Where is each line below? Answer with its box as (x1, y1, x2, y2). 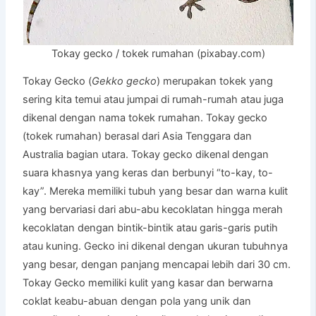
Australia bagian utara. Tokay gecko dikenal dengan (23, 148, 269, 162)
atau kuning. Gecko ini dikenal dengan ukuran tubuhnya (23, 240, 288, 253)
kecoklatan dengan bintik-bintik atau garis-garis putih (23, 221, 279, 235)
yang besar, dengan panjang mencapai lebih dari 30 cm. (23, 258, 291, 272)
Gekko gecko (92, 75, 157, 88)
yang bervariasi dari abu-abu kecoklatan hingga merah (23, 203, 284, 217)
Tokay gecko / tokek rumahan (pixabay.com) (51, 47, 265, 60)
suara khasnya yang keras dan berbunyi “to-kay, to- (23, 166, 274, 180)
